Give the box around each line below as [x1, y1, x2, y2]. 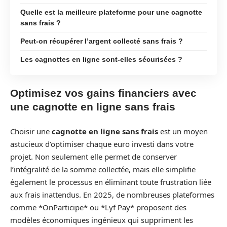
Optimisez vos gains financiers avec [10, 87, 197, 99]
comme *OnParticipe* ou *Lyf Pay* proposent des [10, 202, 186, 212]
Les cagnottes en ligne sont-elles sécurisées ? [20, 55, 182, 63]
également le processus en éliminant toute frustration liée [10, 176, 211, 187]
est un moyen [158, 126, 208, 136]
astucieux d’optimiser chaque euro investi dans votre [10, 138, 194, 149]
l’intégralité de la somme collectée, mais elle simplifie [10, 164, 196, 174]
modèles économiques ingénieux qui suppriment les [10, 214, 193, 225]
